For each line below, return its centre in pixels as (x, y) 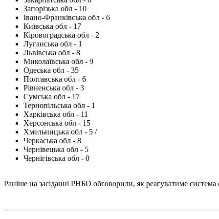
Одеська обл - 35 (51, 70)
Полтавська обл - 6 (55, 79)
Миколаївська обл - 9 (58, 61)
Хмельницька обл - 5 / (60, 131)
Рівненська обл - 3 (54, 88)
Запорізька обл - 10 (55, 8)
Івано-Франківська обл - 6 (67, 17)
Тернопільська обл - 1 (59, 105)
